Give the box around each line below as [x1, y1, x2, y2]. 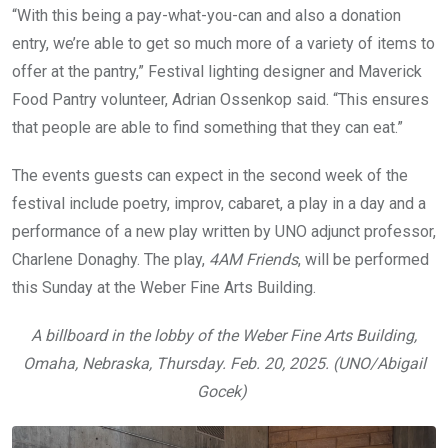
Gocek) [197, 381, 251, 401]
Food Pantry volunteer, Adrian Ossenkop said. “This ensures [12, 89, 429, 109]
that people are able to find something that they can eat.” [12, 117, 407, 137]
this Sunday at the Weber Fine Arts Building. [12, 277, 324, 297]
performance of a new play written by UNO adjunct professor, [12, 221, 436, 241]
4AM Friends [209, 249, 298, 269]
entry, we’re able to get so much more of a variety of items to [12, 33, 435, 53]
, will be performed [298, 249, 429, 269]
